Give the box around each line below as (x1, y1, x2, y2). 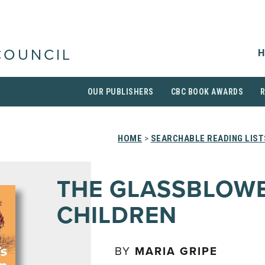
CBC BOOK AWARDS (170, 87, 243, 96)
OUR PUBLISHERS (87, 87, 154, 96)
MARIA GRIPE (135, 245, 218, 258)
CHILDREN (57, 201, 177, 230)
